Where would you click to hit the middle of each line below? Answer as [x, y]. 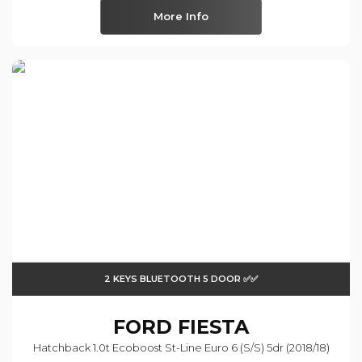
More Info [181, 16]
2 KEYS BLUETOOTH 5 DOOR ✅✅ [181, 279]
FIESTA [210, 327]
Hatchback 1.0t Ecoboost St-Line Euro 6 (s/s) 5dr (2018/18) [181, 348]
